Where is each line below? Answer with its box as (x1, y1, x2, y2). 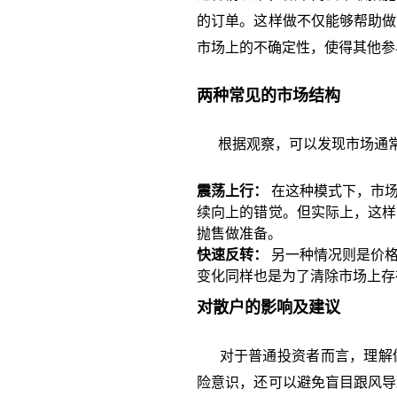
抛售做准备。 (197, 226, 282, 241)
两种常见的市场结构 (197, 87, 340, 105)
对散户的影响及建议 (197, 299, 340, 316)
